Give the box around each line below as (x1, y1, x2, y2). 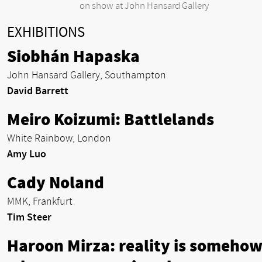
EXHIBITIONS (7, 24, 85, 42)
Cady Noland (7, 173, 104, 193)
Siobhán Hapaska (7, 46, 140, 67)
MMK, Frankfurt (7, 195, 73, 208)
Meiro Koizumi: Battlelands (7, 109, 214, 130)
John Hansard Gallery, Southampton (7, 68, 166, 81)
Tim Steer (7, 211, 51, 223)
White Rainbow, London (7, 132, 111, 144)
